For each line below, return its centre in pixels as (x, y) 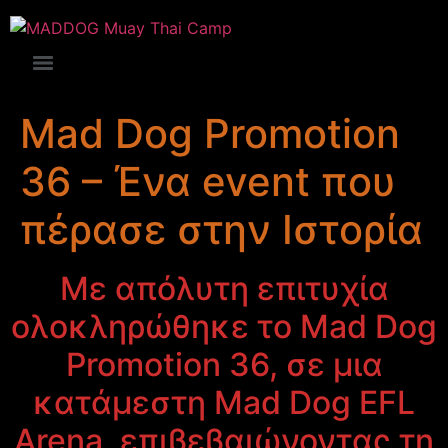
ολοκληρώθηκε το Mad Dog (224, 326)
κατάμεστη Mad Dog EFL (224, 402)
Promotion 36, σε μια (224, 364)
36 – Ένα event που (207, 181)
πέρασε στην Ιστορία (221, 229)
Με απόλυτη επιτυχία (224, 288)
